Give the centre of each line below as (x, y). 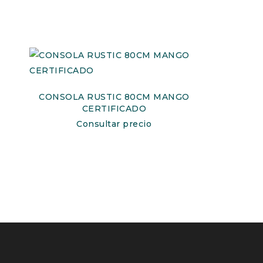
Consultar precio (114, 124)
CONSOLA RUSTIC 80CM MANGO (114, 97)
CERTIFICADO (114, 109)
